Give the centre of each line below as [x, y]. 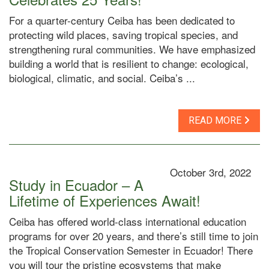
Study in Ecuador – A [76, 185]
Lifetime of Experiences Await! [105, 200]
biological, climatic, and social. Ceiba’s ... [102, 78]
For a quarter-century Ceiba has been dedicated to [122, 20]
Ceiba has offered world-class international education [128, 221]
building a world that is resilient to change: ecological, [129, 63]
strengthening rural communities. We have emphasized [132, 49]
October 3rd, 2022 [210, 172]
